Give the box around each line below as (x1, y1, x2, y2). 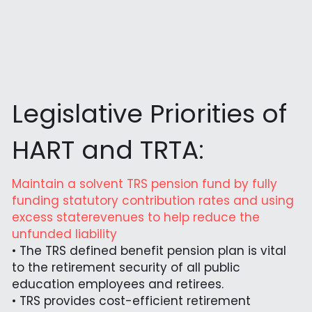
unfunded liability (11, 225, 117, 242)
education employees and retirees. (11, 275, 224, 292)
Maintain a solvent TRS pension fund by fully (11, 175, 277, 192)
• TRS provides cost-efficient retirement (11, 292, 251, 309)
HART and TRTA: (11, 132, 204, 168)
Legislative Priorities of (11, 95, 287, 132)
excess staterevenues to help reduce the (11, 208, 260, 226)
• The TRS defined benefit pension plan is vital (11, 242, 286, 259)
